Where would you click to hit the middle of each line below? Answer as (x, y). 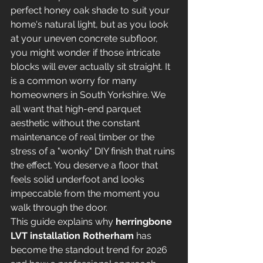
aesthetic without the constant (76, 123)
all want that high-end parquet (77, 109)
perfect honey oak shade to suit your (91, 10)
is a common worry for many (75, 81)
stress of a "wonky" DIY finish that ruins (94, 151)
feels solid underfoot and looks (79, 179)
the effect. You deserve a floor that (85, 165)
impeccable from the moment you (86, 193)
